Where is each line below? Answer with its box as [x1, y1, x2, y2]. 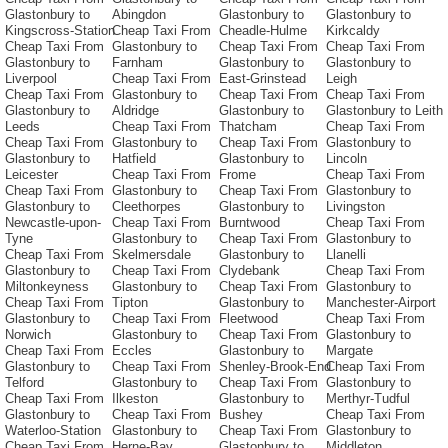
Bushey [219, 407, 263, 423]
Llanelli [326, 247, 366, 263]
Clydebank [219, 263, 280, 279]
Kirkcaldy [326, 23, 380, 39]
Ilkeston [112, 391, 158, 407]
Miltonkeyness [5, 279, 89, 295]
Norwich [5, 327, 51, 343]
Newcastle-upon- [5, 215, 101, 231]
